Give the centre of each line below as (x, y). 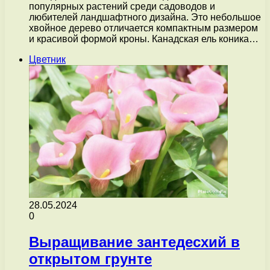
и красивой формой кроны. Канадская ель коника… (144, 39)
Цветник (47, 59)
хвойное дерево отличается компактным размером (143, 28)
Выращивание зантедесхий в (134, 242)
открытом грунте (90, 259)
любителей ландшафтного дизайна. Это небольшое (145, 17)
